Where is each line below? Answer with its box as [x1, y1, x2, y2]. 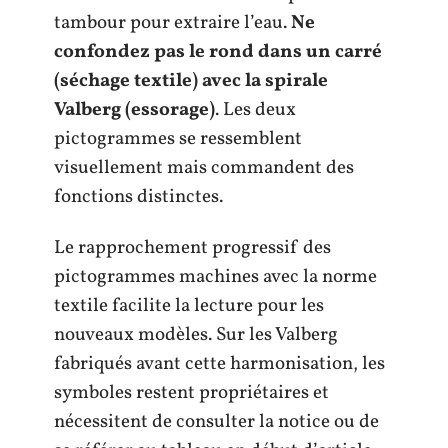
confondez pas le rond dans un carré [54, 38, 382, 65]
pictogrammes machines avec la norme [54, 264, 377, 291]
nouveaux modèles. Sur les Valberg [54, 322, 338, 349]
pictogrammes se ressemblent [54, 125, 302, 152]
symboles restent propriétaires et [54, 380, 329, 407]
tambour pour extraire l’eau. [54, 9, 291, 36]
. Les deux [215, 96, 296, 123]
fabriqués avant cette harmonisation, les [54, 351, 385, 378]
